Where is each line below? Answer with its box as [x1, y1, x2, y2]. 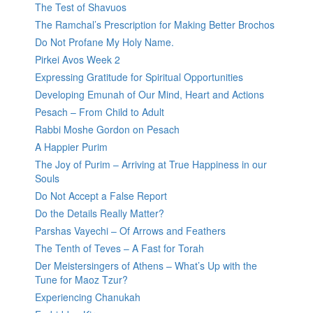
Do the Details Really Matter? [35, 206, 164, 221]
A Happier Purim [35, 140, 108, 154]
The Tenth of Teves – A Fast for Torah [35, 241, 204, 256]
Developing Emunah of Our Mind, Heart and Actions [35, 87, 264, 102]
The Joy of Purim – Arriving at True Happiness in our [35, 157, 267, 172]
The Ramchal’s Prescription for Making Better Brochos [35, 17, 275, 32]
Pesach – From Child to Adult [35, 105, 164, 119]
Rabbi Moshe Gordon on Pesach [35, 122, 180, 137]
